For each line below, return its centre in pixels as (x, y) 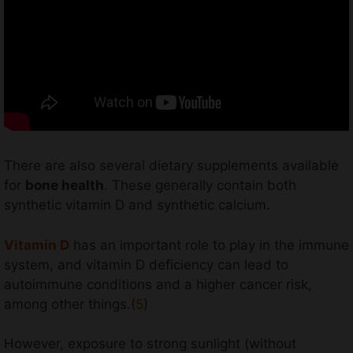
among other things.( (70, 304)
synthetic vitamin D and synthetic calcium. (137, 205)
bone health (65, 186)
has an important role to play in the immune (209, 245)
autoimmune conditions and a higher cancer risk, (158, 284)
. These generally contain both (200, 186)
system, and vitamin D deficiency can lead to (146, 264)
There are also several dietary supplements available (171, 166)
